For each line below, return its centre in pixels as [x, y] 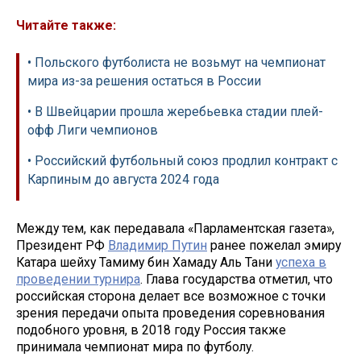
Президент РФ [62, 245]
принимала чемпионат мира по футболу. [135, 346]
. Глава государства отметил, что [237, 279]
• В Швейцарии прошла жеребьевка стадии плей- [175, 112]
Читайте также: [66, 26]
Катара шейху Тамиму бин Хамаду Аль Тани [146, 262]
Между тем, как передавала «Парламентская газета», [175, 228]
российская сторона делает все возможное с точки [171, 296]
